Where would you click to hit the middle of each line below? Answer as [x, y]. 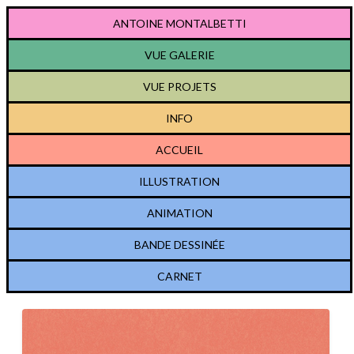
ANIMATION [179, 213]
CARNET [179, 276]
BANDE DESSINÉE [179, 245]
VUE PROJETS [179, 87]
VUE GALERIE [179, 55]
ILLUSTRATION [179, 181]
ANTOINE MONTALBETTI [179, 23]
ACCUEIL [179, 150]
